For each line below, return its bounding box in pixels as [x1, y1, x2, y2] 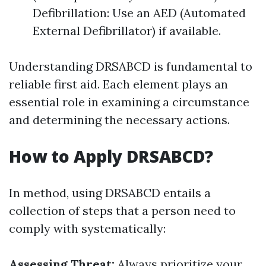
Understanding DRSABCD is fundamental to [9, 59, 252, 74]
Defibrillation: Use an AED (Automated [33, 5, 246, 20]
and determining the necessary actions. [9, 112, 230, 127]
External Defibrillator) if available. [33, 23, 221, 38]
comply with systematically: [9, 221, 166, 236]
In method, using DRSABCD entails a [9, 185, 211, 200]
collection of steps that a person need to [9, 203, 236, 218]
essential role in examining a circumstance [9, 94, 249, 109]
